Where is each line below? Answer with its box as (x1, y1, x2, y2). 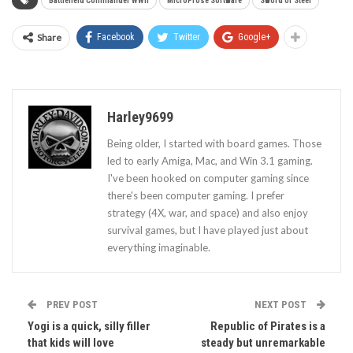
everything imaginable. (107, 240, 210, 254)
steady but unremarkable (201, 335, 325, 350)
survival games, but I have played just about (107, 223, 308, 236)
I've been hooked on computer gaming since (107, 171, 309, 184)
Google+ (238, 31, 270, 43)
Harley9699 (107, 108, 173, 125)
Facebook (97, 31, 135, 43)
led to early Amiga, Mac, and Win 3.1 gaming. (107, 154, 313, 167)
